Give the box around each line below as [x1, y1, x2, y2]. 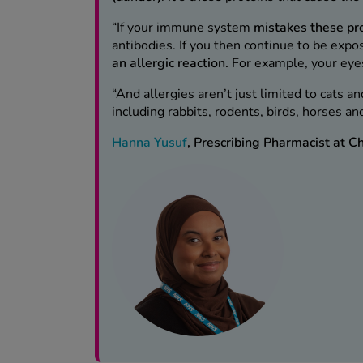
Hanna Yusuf [112, 133, 187, 152]
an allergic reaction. [112, 53, 232, 72]
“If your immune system [112, 18, 254, 36]
